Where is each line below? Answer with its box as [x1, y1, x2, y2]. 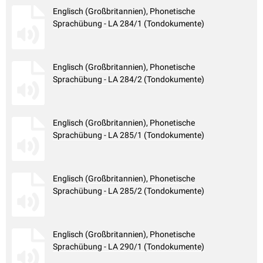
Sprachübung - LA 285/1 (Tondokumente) [53, 130, 204, 140]
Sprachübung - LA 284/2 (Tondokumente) [53, 75, 204, 85]
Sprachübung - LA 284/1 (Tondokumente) [53, 19, 204, 29]
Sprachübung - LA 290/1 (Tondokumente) [53, 242, 204, 252]
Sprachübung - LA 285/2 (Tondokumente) [53, 186, 204, 196]
